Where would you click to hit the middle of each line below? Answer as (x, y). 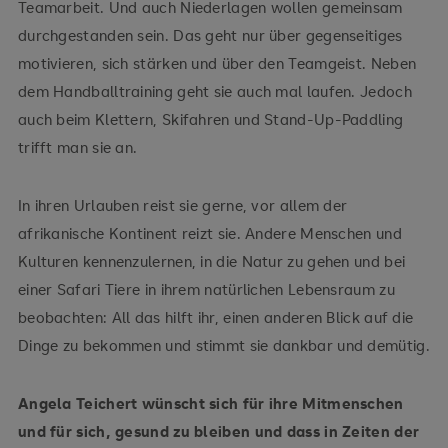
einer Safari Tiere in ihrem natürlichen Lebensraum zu (206, 288)
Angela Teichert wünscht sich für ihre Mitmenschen (210, 402)
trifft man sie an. (77, 146)
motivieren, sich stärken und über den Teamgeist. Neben (217, 62)
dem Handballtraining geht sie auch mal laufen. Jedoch (214, 90)
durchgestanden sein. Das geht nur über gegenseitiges (210, 34)
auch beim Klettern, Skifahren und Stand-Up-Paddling (210, 118)
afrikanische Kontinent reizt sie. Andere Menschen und (209, 232)
